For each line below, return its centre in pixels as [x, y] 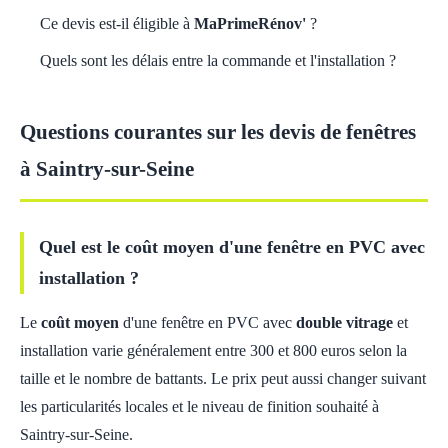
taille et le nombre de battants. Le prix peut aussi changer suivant [223, 378]
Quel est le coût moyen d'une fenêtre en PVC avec [232, 247]
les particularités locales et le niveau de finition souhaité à [199, 406]
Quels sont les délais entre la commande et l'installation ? [218, 60]
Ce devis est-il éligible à [117, 23]
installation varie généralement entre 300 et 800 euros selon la [213, 350]
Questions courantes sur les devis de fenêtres [218, 131]
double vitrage [344, 322]
